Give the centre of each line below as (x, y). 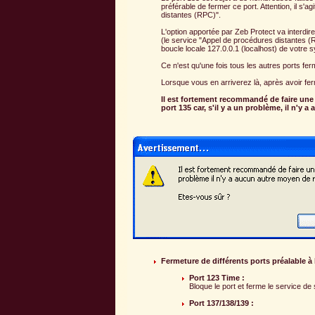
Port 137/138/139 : (221, 303)
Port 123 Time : (217, 277)
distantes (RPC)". (191, 14)
